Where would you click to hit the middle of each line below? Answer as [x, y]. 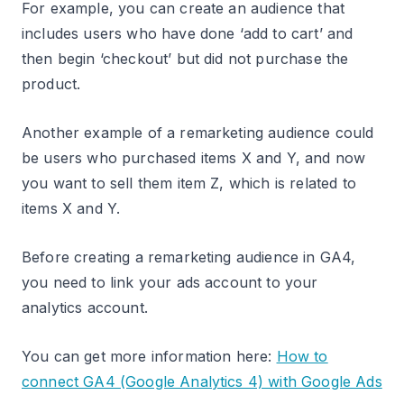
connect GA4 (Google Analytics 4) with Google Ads [202, 381]
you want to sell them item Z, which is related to [189, 183]
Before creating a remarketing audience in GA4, [189, 257]
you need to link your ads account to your [170, 282]
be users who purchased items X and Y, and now [194, 157]
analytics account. [85, 307]
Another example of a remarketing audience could [198, 132]
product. [51, 83]
